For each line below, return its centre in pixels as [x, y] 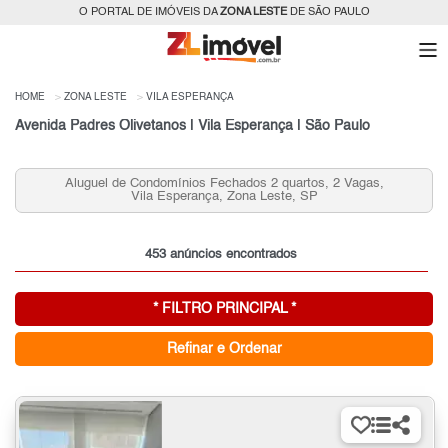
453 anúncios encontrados [221, 254]
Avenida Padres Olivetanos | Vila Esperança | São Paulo [192, 125]
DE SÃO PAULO [328, 12]
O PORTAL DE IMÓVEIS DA [149, 12]
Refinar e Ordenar [224, 348]
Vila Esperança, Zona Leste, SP [224, 197]
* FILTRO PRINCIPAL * [224, 308]
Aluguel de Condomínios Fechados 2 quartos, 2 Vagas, [224, 184]
